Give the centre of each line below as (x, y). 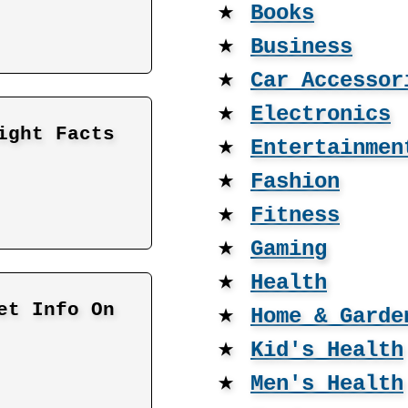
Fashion (295, 182)
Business (301, 47)
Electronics (321, 114)
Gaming (289, 249)
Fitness (295, 215)
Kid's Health (327, 350)
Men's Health (327, 384)
